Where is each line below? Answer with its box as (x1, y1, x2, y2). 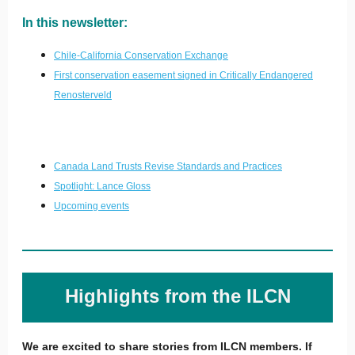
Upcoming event (54, 200, 124, 212)
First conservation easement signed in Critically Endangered (54, 70, 313, 81)
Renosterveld (54, 90, 112, 101)
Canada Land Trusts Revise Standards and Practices (54, 161, 282, 172)
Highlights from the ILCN (64, 285, 291, 307)
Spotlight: (54, 181, 97, 192)
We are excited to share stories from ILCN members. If (22, 340, 312, 353)
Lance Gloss (97, 181, 151, 192)
